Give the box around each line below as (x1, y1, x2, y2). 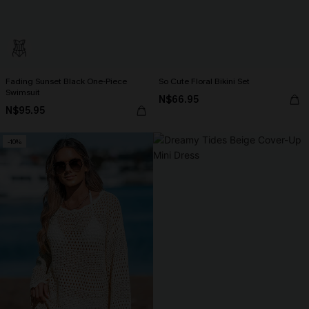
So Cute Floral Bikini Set (159, 76, 250, 87)
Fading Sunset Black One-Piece (6, 76, 127, 87)
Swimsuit (6, 87, 40, 98)
